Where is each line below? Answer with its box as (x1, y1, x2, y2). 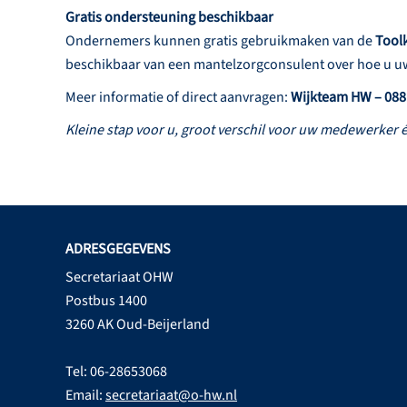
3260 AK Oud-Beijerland (65, 314, 210, 335)
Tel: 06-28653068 (65, 362, 167, 382)
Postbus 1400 (65, 291, 147, 312)
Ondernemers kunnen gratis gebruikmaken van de (65, 31, 375, 52)
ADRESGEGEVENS (65, 239, 171, 260)
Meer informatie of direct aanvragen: (65, 87, 291, 108)
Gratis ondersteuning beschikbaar (65, 7, 273, 28)
